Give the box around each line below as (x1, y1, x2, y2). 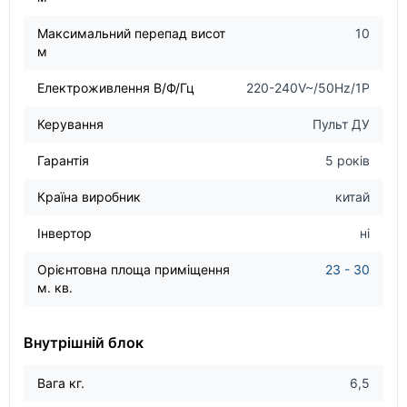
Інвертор (37, 224, 92, 241)
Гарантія (37, 152, 89, 168)
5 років (325, 152, 370, 168)
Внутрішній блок (24, 333, 144, 352)
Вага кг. (37, 374, 84, 391)
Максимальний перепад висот (37, 25, 225, 41)
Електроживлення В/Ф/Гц (37, 79, 194, 95)
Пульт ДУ (313, 115, 370, 132)
